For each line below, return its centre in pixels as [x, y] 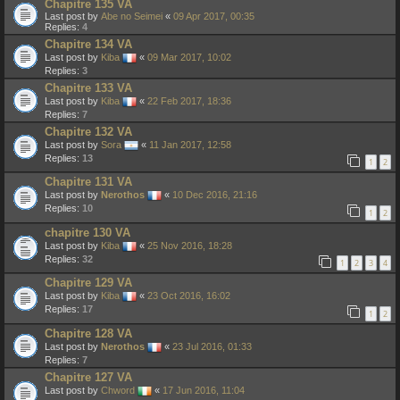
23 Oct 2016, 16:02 [189, 296]
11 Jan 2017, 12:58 [190, 144]
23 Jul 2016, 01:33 [212, 347]
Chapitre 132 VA [88, 131]
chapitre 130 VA [87, 232]
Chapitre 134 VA [88, 44]
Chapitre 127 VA [88, 378]
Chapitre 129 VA [88, 283]
